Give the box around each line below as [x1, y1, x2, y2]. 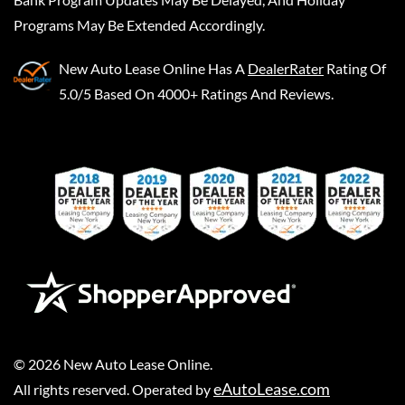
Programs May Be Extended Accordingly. [14, 15, 265, 33]
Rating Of [326, 59, 386, 77]
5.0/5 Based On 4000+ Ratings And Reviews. [59, 84, 334, 102]
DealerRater [248, 59, 324, 77]
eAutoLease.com [213, 378, 330, 399]
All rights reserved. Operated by [14, 380, 213, 398]
